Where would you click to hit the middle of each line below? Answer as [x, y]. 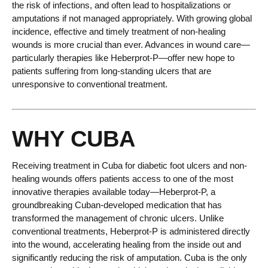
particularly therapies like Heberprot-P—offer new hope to [123, 58]
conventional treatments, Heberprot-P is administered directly [131, 232]
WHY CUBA [74, 139]
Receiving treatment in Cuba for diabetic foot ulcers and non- [130, 166]
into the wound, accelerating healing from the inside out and [127, 245]
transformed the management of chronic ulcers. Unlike [118, 218]
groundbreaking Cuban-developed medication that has [117, 205]
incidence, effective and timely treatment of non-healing [119, 32]
